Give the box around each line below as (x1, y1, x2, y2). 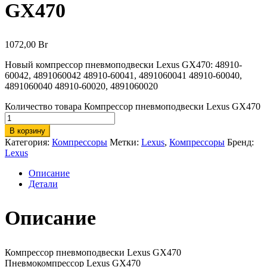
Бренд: (227, 137, 254, 148)
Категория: (5, 137, 52, 148)
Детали (29, 179, 58, 190)
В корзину (10, 126, 45, 136)
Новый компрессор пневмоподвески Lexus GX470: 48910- (5, 60, 242, 70)
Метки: (110, 137, 141, 148)
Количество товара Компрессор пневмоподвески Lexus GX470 (5, 101, 260, 112)
